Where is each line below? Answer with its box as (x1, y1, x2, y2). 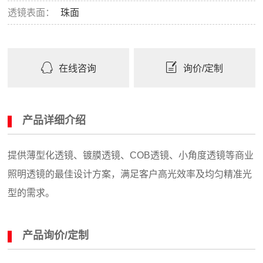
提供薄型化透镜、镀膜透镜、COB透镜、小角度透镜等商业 (8, 150, 254, 161)
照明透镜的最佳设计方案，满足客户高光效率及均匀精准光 (8, 169, 252, 180)
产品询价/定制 (22, 230, 89, 242)
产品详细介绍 (22, 114, 86, 127)
